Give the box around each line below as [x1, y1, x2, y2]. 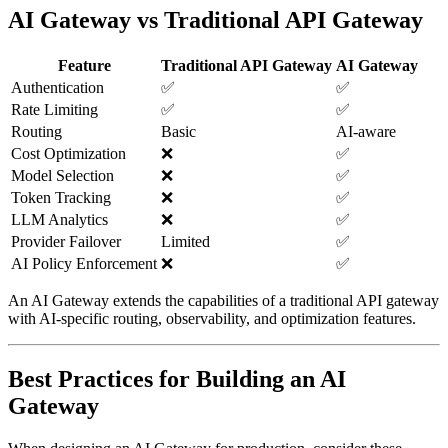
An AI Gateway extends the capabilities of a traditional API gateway [8, 292, 439, 310]
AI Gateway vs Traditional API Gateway [8, 7, 423, 34]
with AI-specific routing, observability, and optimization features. [8, 310, 416, 328]
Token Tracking [11, 189, 111, 207]
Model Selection [11, 167, 114, 185]
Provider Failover [11, 233, 121, 251]
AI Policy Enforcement [11, 255, 157, 273]
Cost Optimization [11, 145, 126, 163]
